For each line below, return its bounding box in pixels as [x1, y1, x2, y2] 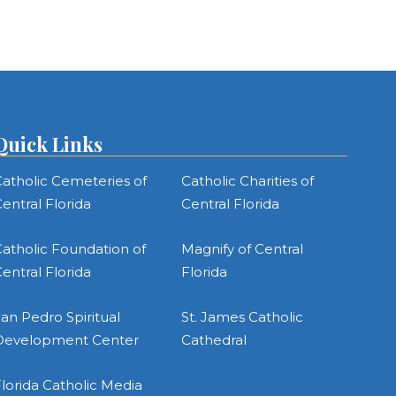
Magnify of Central [180, 240, 303, 257]
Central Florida [180, 195, 279, 212]
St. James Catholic [180, 308, 303, 325]
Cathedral [180, 331, 247, 348]
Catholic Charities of [180, 172, 314, 189]
